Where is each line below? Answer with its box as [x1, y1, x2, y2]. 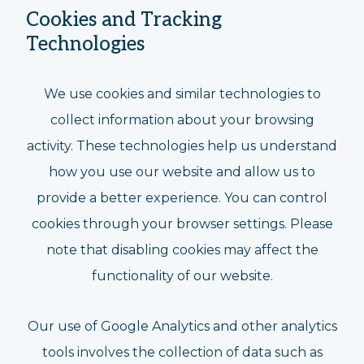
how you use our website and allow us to [49, 164, 315, 180]
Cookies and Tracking [26, 8, 222, 32]
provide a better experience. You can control [37, 190, 327, 206]
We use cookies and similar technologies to [43, 86, 321, 102]
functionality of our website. [91, 268, 273, 284]
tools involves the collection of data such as [41, 344, 323, 360]
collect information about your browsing [50, 112, 314, 128]
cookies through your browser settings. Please [31, 216, 333, 232]
